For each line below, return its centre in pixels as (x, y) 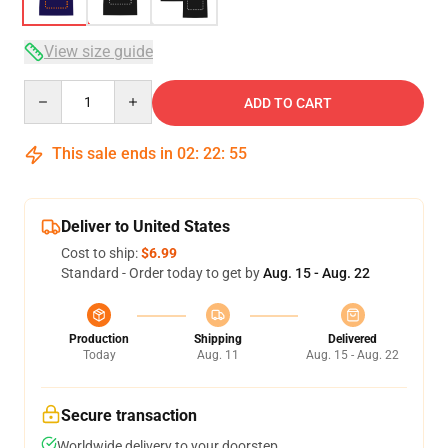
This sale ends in (112, 153)
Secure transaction (129, 415)
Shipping (217, 339)
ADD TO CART (288, 103)
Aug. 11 (217, 355)
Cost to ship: (101, 253)
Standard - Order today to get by (162, 273)
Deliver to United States (145, 226)
